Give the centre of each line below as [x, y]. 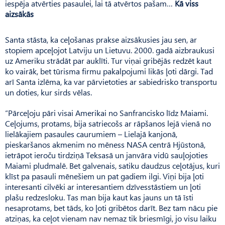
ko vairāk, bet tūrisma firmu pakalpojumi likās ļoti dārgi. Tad [109, 71]
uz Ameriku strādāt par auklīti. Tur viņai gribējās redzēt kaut [108, 60]
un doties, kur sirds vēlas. [48, 92]
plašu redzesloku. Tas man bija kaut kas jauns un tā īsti [99, 197]
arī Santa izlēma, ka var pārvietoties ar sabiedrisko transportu [111, 81]
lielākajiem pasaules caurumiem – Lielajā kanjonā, [91, 134]
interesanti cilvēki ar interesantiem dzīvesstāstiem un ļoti [103, 186]
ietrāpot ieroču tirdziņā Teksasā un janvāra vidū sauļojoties [106, 155]
